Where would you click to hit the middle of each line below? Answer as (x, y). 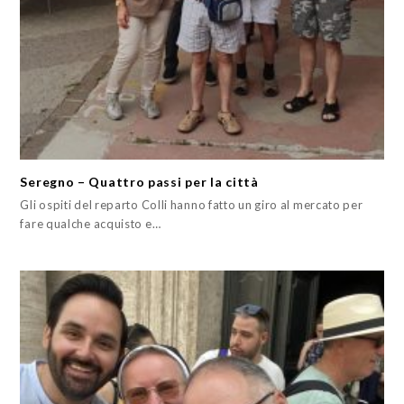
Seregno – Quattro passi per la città (139, 182)
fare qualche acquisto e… (91, 224)
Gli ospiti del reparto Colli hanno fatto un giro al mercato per (192, 205)
